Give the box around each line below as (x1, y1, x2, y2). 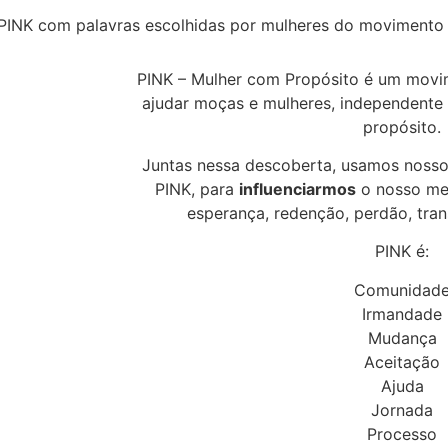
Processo (367, 423, 437, 444)
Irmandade (362, 303, 442, 324)
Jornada (371, 399, 433, 420)
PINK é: (375, 241, 429, 262)
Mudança (367, 327, 437, 348)
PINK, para (155, 179, 239, 200)
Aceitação (364, 351, 440, 372)
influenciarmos (239, 179, 356, 200)
